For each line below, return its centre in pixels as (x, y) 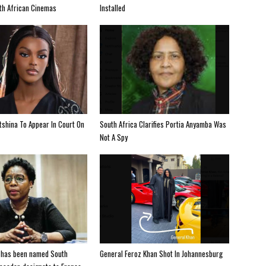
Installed (113, 7)
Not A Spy (114, 137)
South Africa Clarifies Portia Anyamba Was (163, 124)
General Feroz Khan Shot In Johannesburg (161, 253)
